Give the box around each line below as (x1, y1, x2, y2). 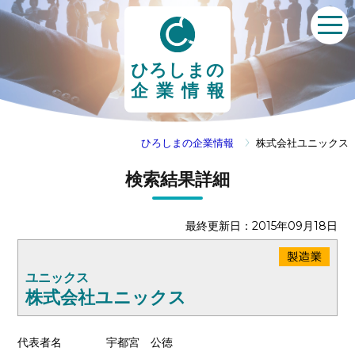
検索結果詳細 (125, 167, 230, 190)
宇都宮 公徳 (106, 334, 174, 349)
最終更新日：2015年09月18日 (185, 218, 338, 233)
